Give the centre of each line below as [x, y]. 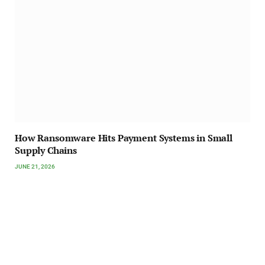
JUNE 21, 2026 [35, 167]
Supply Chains [46, 151]
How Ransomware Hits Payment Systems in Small [124, 138]
